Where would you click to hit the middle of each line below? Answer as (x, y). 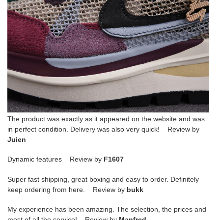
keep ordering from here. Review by (67, 189)
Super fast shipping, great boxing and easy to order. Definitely (103, 179)
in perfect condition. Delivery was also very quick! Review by (103, 129)
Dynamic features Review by (55, 159)
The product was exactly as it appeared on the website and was (106, 119)
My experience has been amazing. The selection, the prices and (107, 209)
